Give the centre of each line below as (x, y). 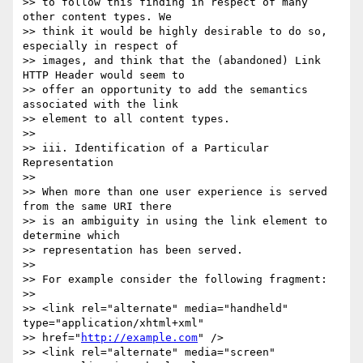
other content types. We (100, 17)
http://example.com (139, 338)
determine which (75, 236)
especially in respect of (104, 46)
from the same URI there (100, 207)
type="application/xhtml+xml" (117, 323)
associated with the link (104, 105)
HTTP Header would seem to (107, 75)
